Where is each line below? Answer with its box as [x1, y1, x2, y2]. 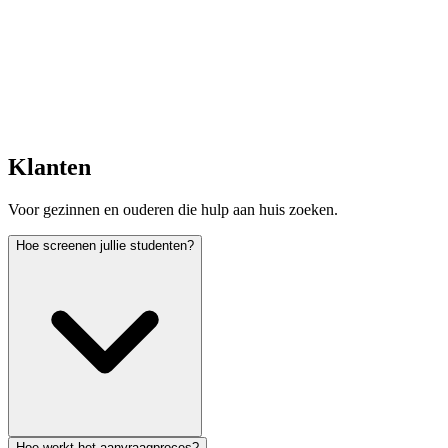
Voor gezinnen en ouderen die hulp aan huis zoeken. [8, 200, 338, 218]
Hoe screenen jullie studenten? [16, 237, 194, 253]
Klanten [8, 153, 91, 180]
